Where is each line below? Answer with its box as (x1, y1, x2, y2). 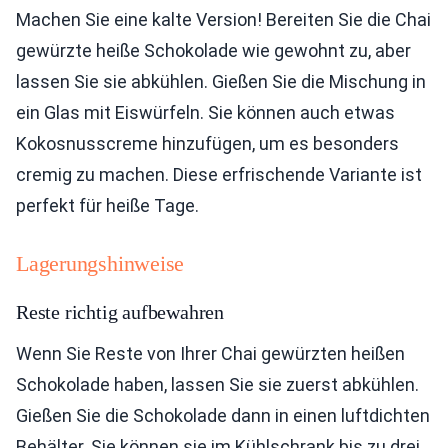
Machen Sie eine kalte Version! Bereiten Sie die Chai (16, 8, 431, 30)
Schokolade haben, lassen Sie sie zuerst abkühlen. (16, 373, 419, 395)
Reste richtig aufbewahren (16, 300, 224, 323)
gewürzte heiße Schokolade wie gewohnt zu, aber (16, 39, 411, 61)
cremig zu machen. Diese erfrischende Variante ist (16, 163, 422, 185)
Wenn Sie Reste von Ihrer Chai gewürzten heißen (16, 342, 405, 364)
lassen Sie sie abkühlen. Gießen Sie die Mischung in (16, 70, 426, 92)
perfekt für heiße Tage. (16, 194, 199, 216)
